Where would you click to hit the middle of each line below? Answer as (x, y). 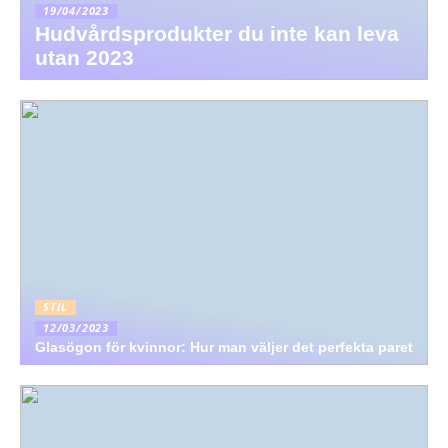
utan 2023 (84, 58)
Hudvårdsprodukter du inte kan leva (217, 34)
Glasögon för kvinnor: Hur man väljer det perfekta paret (224, 347)
